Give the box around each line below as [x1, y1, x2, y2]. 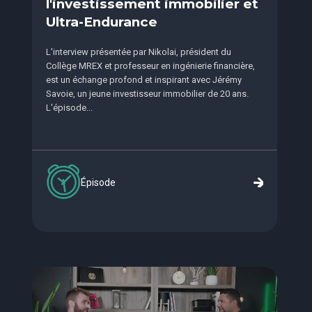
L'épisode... [45, 102, 93, 113]
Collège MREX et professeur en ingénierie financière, [45, 61, 255, 71]
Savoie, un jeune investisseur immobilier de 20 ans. [45, 88, 249, 99]
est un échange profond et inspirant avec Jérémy [45, 75, 242, 85]
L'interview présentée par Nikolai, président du [45, 47, 231, 57]
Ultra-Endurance [45, 14, 157, 30]
